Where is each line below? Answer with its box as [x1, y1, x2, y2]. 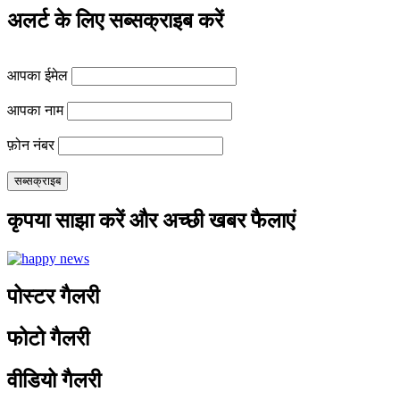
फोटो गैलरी [7, 326, 89, 350]
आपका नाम [7, 103, 63, 119]
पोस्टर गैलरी [7, 284, 99, 308]
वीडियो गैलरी [7, 368, 101, 392]
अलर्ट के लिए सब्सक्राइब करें [7, 9, 223, 33]
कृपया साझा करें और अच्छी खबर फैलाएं [7, 208, 295, 232]
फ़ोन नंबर [7, 137, 54, 154]
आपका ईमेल [7, 68, 68, 84]
